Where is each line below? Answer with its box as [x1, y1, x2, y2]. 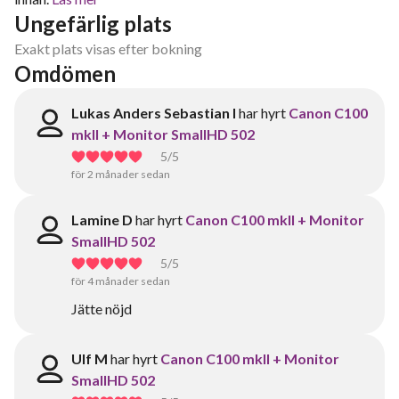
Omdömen [14, 61, 116, 86]
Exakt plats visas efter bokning [14, 40, 202, 57]
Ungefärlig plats [14, 11, 172, 37]
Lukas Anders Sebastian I [71, 104, 236, 121]
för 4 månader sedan [71, 274, 170, 288]
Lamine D [71, 211, 133, 228]
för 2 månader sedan [71, 167, 170, 181]
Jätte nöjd [71, 300, 132, 317]
